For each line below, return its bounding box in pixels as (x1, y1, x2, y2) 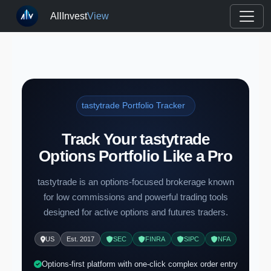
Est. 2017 (67, 235, 94, 243)
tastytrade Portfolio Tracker (81, 101, 185, 110)
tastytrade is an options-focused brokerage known (37, 177, 234, 187)
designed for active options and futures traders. (43, 207, 228, 217)
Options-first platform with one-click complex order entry (41, 260, 238, 269)
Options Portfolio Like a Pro (39, 148, 232, 165)
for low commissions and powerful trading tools (43, 192, 228, 202)
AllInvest (50, 10, 88, 21)
